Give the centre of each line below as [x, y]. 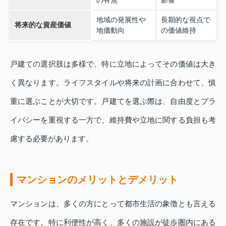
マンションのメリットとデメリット [97, 180]
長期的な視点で [185, 20]
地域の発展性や [121, 20]
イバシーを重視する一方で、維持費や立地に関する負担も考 [113, 120]
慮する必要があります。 [52, 139]
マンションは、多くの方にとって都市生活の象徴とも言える [113, 204]
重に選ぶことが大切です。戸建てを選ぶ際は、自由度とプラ [113, 101]
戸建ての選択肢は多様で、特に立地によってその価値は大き [113, 64]
